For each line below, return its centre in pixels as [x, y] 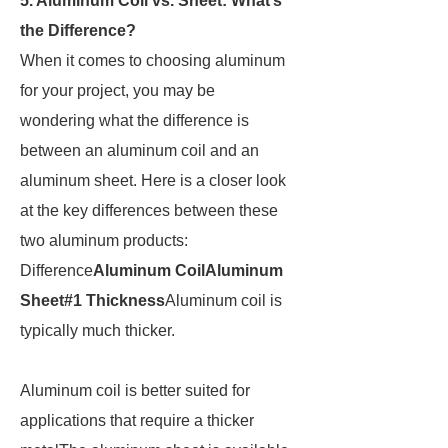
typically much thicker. [97, 330]
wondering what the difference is [134, 120]
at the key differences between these [149, 210]
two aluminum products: [104, 240]
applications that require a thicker [137, 420]
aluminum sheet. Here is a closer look [153, 180]
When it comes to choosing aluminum [152, 60]
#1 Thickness [114, 300]
